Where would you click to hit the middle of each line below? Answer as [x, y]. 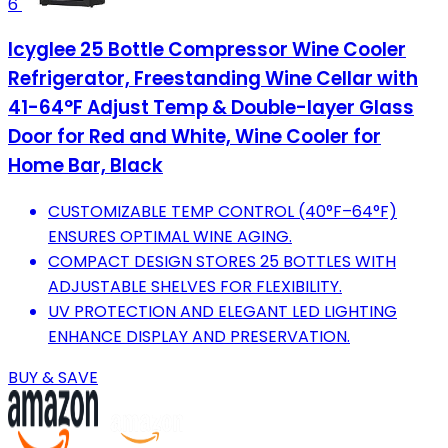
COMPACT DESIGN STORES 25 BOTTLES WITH [222, 261]
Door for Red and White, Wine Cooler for [194, 137]
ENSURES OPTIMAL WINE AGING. [170, 236]
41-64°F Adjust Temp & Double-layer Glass [211, 108]
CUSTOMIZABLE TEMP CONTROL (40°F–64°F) [222, 211]
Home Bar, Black [85, 166]
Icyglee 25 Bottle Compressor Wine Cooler [207, 50]
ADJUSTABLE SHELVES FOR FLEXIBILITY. [195, 286]
